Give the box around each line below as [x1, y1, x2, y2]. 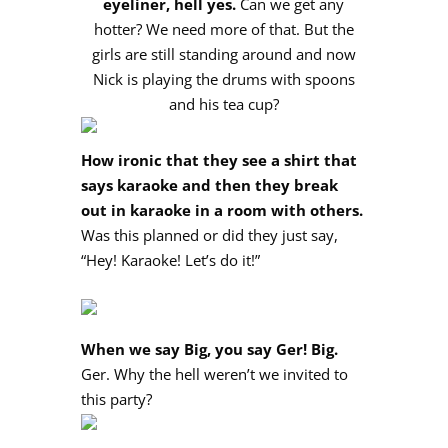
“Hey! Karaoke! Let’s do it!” [80, 250, 260, 271]
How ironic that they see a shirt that [80, 150, 357, 171]
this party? [80, 389, 152, 410]
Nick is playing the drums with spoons [92, 69, 355, 90]
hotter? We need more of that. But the [93, 19, 354, 40]
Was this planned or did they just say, [80, 225, 338, 246]
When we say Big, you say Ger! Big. [80, 339, 338, 360]
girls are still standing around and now [91, 44, 356, 65]
